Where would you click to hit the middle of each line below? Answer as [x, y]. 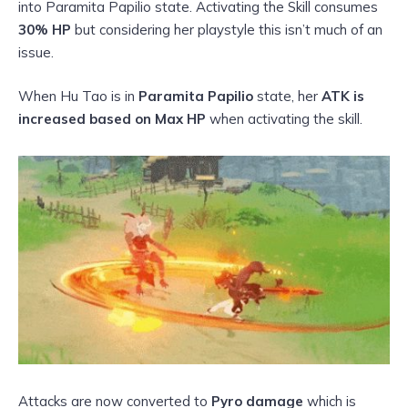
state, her [287, 96]
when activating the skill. [284, 118]
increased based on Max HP [112, 118]
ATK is [343, 96]
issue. [36, 52]
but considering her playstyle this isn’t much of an [229, 29]
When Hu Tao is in [78, 96]
